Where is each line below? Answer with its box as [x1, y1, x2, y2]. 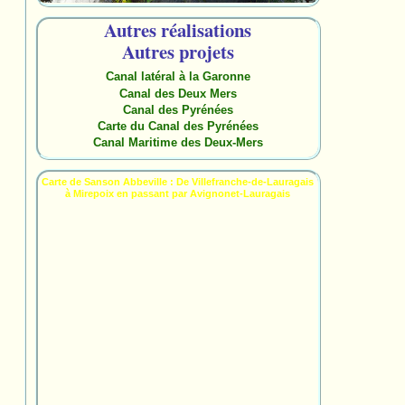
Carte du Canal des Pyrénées [97, 119, 259, 134]
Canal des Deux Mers [118, 86, 237, 100]
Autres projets [121, 38, 234, 65]
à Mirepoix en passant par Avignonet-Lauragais [65, 188, 291, 200]
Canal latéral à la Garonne [105, 70, 250, 84]
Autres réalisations [104, 16, 252, 43]
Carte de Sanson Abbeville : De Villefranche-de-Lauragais [42, 176, 315, 188]
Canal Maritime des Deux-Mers [92, 136, 263, 150]
